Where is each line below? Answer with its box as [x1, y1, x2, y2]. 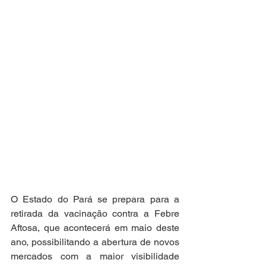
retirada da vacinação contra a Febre [11, 208, 179, 219]
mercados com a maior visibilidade [11, 251, 179, 262]
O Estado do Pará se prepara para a [11, 194, 179, 205]
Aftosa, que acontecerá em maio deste [11, 222, 179, 233]
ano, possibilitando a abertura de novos [11, 236, 179, 248]
